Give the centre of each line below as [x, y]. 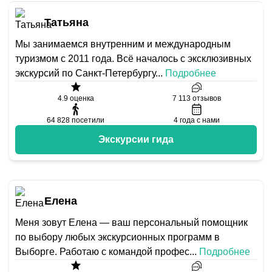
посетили [88, 120]
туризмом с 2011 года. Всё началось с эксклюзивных [133, 59]
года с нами [199, 120]
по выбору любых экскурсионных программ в [117, 237]
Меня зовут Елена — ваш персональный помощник [131, 223]
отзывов [206, 98]
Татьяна [66, 22]
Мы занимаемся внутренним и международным [123, 44]
